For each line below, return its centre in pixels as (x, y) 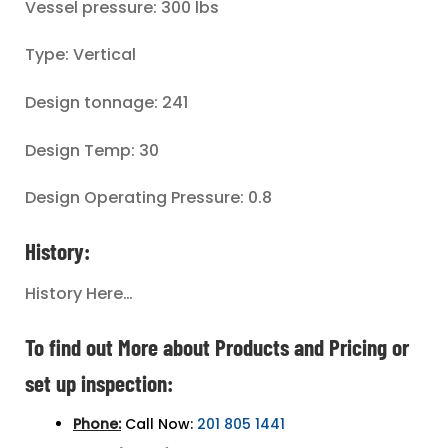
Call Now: (159, 424)
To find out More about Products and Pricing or (217, 346)
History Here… (79, 294)
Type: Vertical (80, 55)
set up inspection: (99, 382)
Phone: (97, 424)
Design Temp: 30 (92, 150)
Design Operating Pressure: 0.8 (148, 198)
